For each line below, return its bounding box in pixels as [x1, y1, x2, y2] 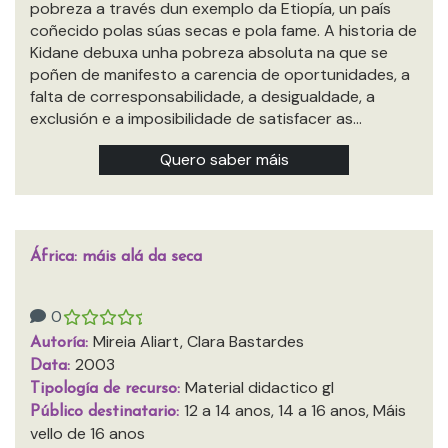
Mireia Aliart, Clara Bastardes [93, 331, 304, 352]
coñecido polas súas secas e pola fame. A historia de [30, 20, 417, 41]
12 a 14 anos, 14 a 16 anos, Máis [184, 400, 406, 421]
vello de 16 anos [30, 423, 145, 444]
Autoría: [30, 335, 93, 351]
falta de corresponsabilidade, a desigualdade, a [30, 86, 375, 107]
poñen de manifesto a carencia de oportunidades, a [30, 64, 410, 85]
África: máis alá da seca [30, 249, 202, 265]
